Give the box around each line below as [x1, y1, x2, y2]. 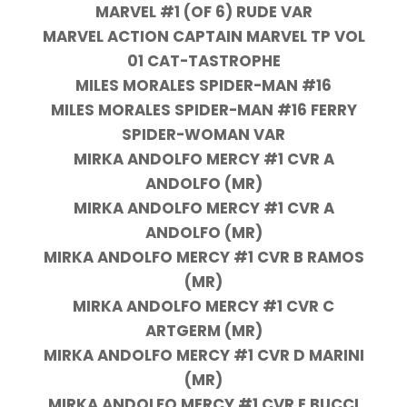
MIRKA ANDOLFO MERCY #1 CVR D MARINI [43, 344, 364, 367]
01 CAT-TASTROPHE [126, 50, 281, 73]
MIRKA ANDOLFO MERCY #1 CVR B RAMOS [43, 246, 364, 269]
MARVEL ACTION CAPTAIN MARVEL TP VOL [42, 25, 365, 48]
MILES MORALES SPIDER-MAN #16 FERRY [50, 99, 357, 122]
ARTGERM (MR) [144, 320, 263, 342]
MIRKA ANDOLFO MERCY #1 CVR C [73, 295, 334, 318]
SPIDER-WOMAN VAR [122, 124, 285, 146]
